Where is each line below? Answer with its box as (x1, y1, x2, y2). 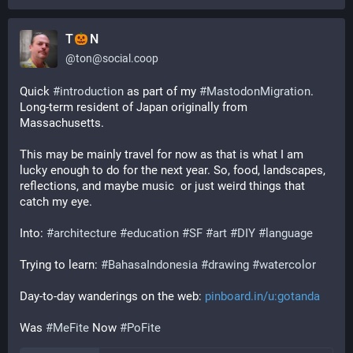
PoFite (127, 321, 161, 335)
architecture (54, 226, 117, 240)
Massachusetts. (20, 116, 107, 130)
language (266, 226, 313, 240)
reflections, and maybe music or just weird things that (20, 179, 305, 193)
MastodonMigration (206, 84, 310, 98)
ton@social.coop (76, 52, 158, 65)
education (127, 226, 179, 240)
